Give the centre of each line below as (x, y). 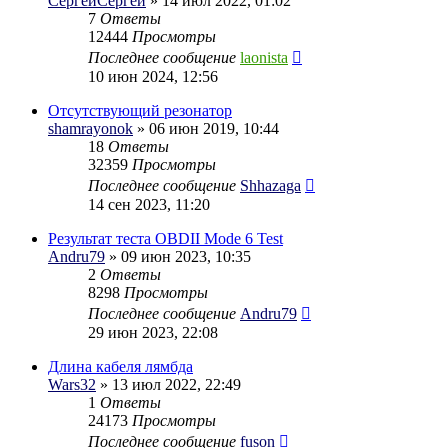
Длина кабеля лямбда (120, 366)
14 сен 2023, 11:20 (149, 204)
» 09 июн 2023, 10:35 (178, 256)
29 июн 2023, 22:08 (153, 332)
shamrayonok (90, 128)
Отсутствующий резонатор (140, 110)
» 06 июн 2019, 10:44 (206, 128)
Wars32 (72, 384)
